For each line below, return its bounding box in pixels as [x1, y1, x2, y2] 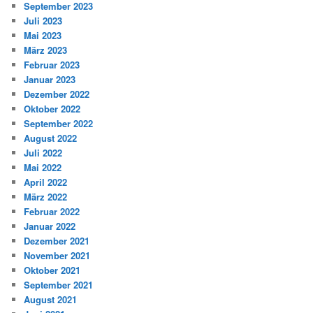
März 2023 [24, 43, 68, 57]
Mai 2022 [24, 161, 62, 175]
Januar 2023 [24, 73, 76, 87]
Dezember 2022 [24, 87, 90, 101]
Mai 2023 [24, 29, 62, 43]
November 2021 [24, 249, 91, 263]
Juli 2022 [24, 146, 63, 160]
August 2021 [24, 293, 78, 307]
